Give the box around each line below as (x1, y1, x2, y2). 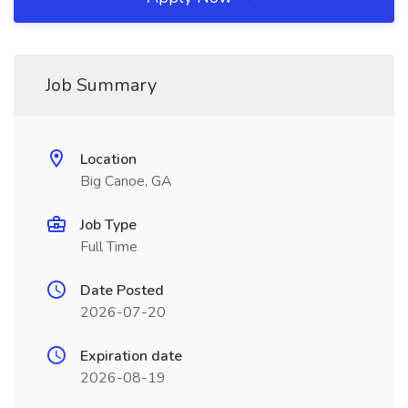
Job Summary (46, 73, 157, 97)
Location (80, 149, 137, 169)
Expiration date (80, 346, 182, 366)
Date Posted (80, 280, 164, 301)
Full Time (80, 237, 138, 257)
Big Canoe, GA (80, 171, 172, 191)
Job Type (80, 215, 137, 235)
